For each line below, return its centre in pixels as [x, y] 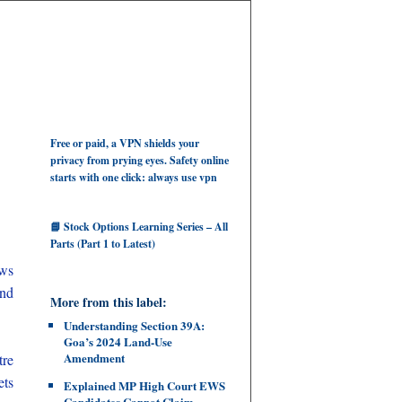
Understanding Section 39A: [134, 325]
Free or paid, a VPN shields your [125, 143]
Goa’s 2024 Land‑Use [118, 341]
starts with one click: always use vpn [134, 177]
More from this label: [109, 302]
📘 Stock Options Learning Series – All [139, 227]
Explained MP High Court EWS [144, 385]
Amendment [94, 358]
